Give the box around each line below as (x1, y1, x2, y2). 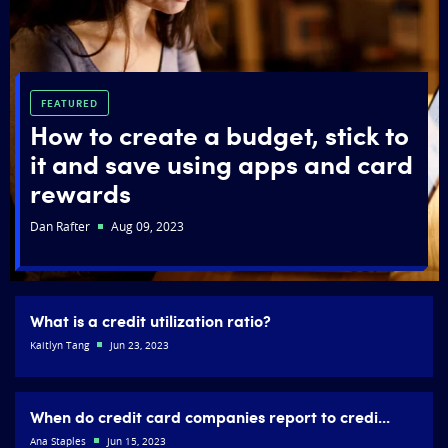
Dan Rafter (30, 218, 93, 235)
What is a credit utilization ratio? (30, 309, 271, 332)
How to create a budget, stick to (30, 116, 409, 153)
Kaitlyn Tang (30, 339, 92, 353)
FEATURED (41, 96, 98, 111)
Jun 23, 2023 (107, 339, 169, 353)
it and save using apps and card (30, 145, 413, 182)
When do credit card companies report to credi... (30, 405, 390, 428)
